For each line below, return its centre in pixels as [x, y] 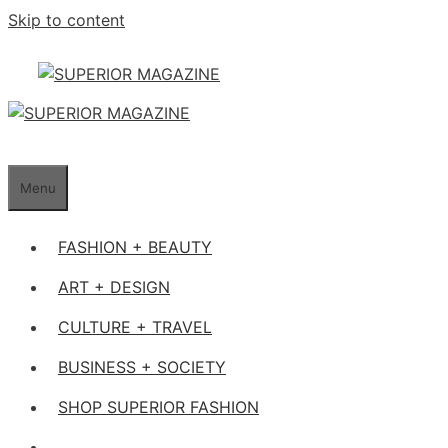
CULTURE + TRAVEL [135, 327]
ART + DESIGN [114, 287]
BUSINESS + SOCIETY [142, 367]
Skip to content [66, 20]
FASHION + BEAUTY [135, 247]
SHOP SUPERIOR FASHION [158, 407]
